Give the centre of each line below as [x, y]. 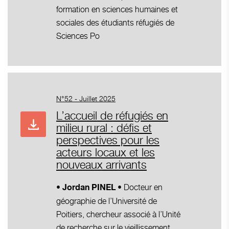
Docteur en [143, 187]
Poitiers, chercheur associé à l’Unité [118, 214]
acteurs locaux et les [106, 152]
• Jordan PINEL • [90, 188]
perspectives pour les [108, 140]
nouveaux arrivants [101, 164]
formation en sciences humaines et [117, 9]
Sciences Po [78, 36]
